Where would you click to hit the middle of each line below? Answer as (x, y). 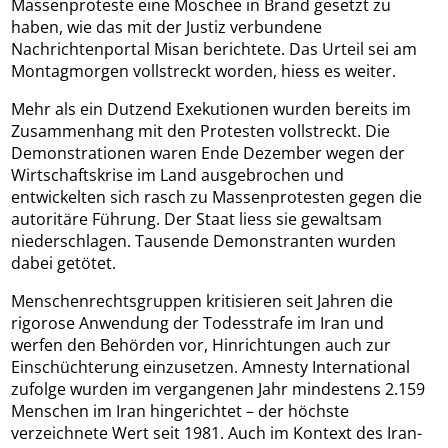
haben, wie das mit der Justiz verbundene (167, 27)
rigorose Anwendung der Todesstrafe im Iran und (198, 323)
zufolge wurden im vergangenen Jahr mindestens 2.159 (218, 389)
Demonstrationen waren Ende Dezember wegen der (208, 153)
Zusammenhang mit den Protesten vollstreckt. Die (201, 131)
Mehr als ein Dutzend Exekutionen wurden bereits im (211, 109)
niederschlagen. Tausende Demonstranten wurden (204, 241)
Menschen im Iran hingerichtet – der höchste (180, 411)
